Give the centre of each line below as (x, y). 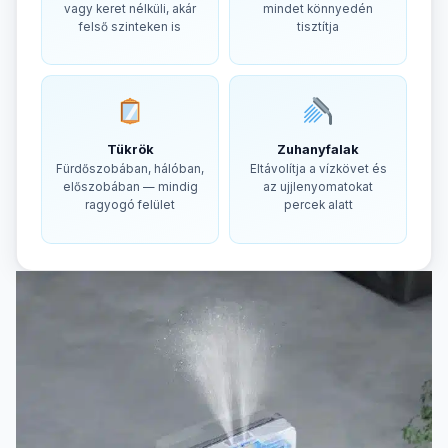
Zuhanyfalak (318, 150)
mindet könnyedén (318, 9)
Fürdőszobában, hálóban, (130, 169)
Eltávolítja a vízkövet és (318, 169)
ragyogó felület (130, 205)
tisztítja (318, 27)
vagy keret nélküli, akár (130, 9)
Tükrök (130, 150)
